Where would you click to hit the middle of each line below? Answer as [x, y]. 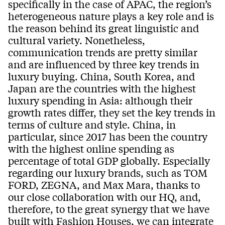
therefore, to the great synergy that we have [109, 209]
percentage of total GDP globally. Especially [109, 161]
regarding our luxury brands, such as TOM [108, 173]
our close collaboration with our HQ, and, [104, 197]
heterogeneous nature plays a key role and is [111, 16]
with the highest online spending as [91, 149]
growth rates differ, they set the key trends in [112, 113]
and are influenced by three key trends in [104, 64]
